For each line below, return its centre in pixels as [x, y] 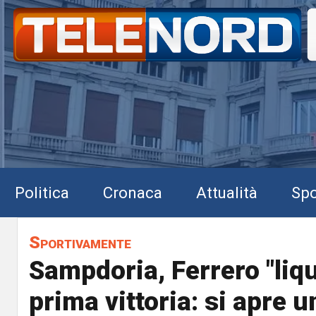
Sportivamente [80, 242]
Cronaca [133, 192]
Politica [42, 192]
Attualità [227, 192]
